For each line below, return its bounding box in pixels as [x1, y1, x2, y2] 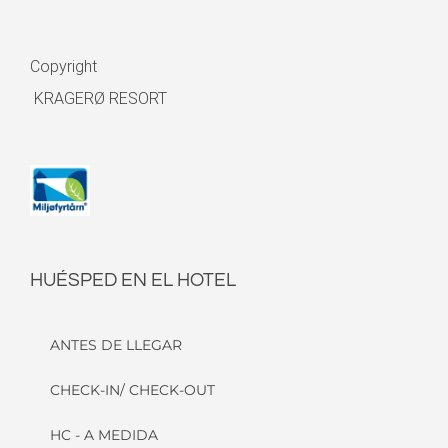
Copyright [30, 56, 105, 76]
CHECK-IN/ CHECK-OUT [50, 381, 215, 400]
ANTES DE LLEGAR [50, 336, 182, 355]
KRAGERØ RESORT [30, 88, 167, 108]
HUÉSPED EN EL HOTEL [30, 270, 236, 291]
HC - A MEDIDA [50, 426, 158, 445]
